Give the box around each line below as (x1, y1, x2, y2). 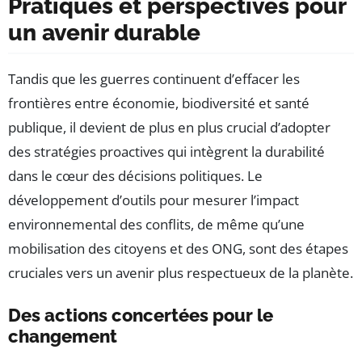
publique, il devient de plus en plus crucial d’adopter (8, 118, 330, 137)
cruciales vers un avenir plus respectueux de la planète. (8, 263, 353, 283)
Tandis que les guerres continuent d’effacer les (8, 69, 300, 89)
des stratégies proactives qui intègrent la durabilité (8, 142, 325, 162)
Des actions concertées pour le (8, 305, 273, 326)
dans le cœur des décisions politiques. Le (8, 166, 263, 186)
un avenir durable (8, 19, 200, 47)
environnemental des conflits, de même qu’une (8, 215, 305, 234)
